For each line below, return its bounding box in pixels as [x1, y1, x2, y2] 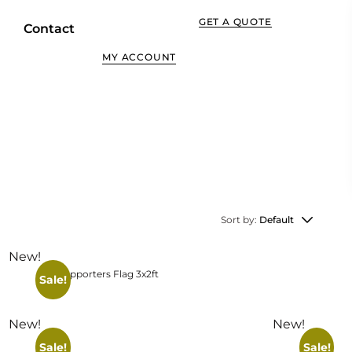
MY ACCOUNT [102, 50, 177, 63]
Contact [24, 21, 75, 36]
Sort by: [221, 213, 259, 225]
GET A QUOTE [198, 16, 272, 27]
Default [259, 213, 294, 225]
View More [76, 200, 143, 215]
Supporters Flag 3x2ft [58, 267, 159, 280]
